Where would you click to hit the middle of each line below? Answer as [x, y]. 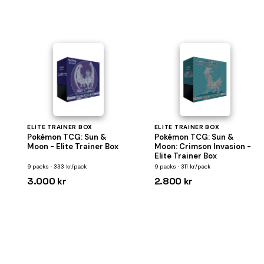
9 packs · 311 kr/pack [182, 166]
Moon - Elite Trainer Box [73, 146]
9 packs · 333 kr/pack [57, 166]
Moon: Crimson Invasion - [202, 146]
